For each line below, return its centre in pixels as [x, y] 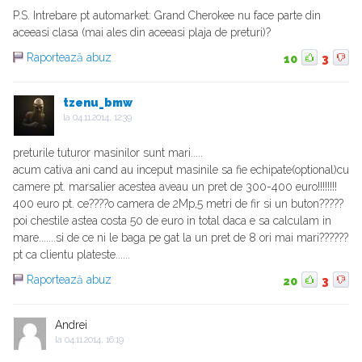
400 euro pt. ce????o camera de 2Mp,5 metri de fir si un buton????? [178, 204]
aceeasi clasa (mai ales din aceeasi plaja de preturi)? [142, 33]
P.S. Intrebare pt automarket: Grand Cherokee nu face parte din [167, 16]
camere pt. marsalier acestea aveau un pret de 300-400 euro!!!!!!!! [175, 187]
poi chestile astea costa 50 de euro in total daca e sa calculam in [172, 221]
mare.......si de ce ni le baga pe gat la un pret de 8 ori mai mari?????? [181, 238]
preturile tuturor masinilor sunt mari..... [108, 153]
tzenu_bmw [98, 103]
